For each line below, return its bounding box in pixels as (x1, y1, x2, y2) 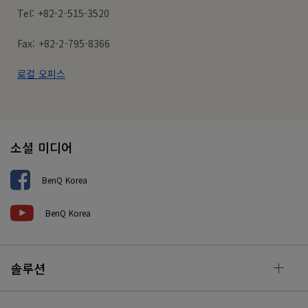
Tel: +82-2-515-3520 (17, 6, 110, 20)
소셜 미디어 (10, 138, 74, 156)
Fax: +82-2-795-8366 (17, 36, 111, 50)
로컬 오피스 (17, 67, 66, 80)
